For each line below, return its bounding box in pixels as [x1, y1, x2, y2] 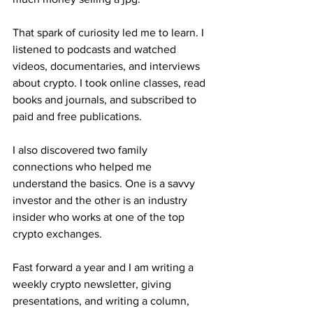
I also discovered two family [13, 143, 150, 156]
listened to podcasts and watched [13, 43, 179, 55]
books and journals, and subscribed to [13, 93, 199, 105]
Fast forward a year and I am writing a [13, 261, 196, 273]
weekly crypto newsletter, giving [13, 277, 174, 290]
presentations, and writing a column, [13, 294, 192, 307]
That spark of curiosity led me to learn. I [13, 26, 207, 38]
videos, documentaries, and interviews [13, 59, 203, 72]
